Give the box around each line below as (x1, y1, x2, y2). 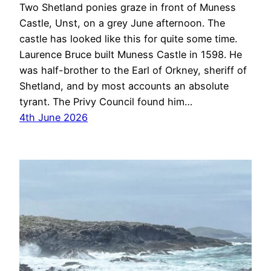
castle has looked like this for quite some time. (19, 33, 237, 45)
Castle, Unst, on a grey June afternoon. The (19, 17, 225, 30)
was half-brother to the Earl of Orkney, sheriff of (19, 64, 247, 77)
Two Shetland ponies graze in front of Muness (19, 1, 236, 14)
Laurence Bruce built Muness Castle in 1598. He (19, 48, 242, 61)
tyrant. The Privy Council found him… (19, 96, 192, 108)
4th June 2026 (19, 111, 88, 124)
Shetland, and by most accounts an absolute (19, 80, 229, 93)
